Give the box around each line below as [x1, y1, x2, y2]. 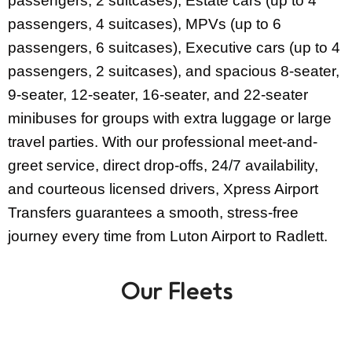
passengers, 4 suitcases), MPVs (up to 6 [8, 16, 281, 32]
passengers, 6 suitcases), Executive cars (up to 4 [8, 39, 340, 56]
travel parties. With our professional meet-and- [8, 134, 317, 150]
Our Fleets [119, 278, 233, 304]
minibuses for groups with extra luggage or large [8, 110, 332, 126]
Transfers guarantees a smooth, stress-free [8, 204, 299, 221]
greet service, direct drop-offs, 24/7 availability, [8, 157, 318, 174]
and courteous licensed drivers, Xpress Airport [8, 181, 318, 197]
